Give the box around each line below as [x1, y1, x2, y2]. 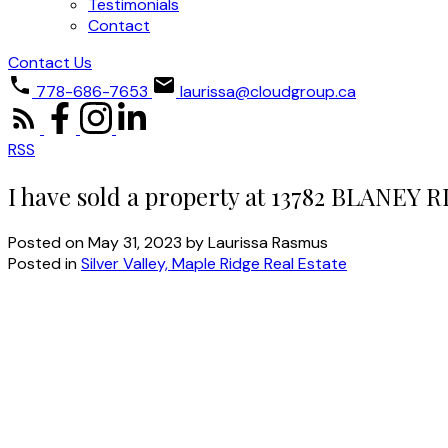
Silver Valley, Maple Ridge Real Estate [81, 252, 347, 274]
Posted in [8, 252, 77, 274]
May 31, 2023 [88, 231, 182, 253]
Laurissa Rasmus [208, 231, 328, 253]
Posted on [8, 231, 88, 253]
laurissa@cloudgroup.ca [180, 81, 356, 103]
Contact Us [8, 52, 92, 74]
